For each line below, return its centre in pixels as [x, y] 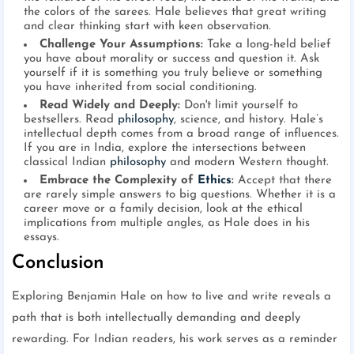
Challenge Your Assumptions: [121, 45]
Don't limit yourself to [239, 106]
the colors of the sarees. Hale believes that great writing [175, 13]
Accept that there [283, 181]
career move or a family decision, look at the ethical [163, 209]
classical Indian [67, 163]
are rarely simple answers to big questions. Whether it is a [180, 195]
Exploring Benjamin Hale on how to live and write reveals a [171, 297]
